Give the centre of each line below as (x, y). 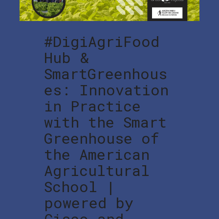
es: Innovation (106, 90)
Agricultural (97, 171)
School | (80, 187)
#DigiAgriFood (102, 42)
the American (97, 154)
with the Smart (105, 122)
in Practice (92, 106)
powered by (89, 203)
